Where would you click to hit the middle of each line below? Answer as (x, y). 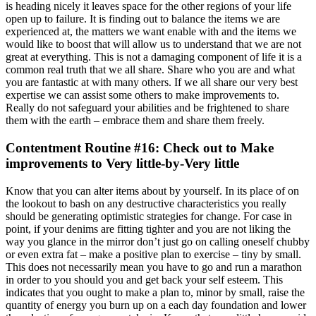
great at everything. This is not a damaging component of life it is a (154, 57)
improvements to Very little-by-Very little (122, 163)
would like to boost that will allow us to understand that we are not (153, 44)
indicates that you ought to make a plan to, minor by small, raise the (155, 292)
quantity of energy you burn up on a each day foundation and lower (156, 305)
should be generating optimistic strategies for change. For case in (149, 216)
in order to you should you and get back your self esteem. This (144, 279)
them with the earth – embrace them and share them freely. (135, 121)
